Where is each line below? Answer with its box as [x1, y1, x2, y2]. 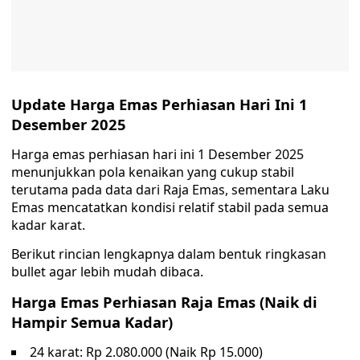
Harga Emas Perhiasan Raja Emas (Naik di [11, 292, 317, 312]
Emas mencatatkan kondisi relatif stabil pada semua [11, 198, 329, 216]
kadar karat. [11, 216, 85, 234]
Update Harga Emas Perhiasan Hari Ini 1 [11, 94, 308, 114]
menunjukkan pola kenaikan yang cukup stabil [11, 163, 294, 181]
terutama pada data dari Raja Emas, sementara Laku [11, 181, 329, 198]
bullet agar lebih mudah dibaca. [11, 263, 203, 280]
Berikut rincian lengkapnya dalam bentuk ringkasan [11, 245, 326, 263]
